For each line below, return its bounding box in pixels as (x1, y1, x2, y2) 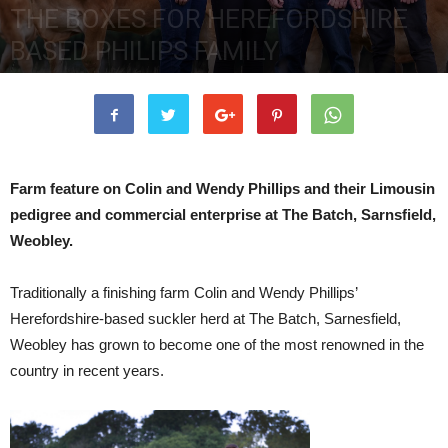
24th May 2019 (14, 74, 89, 89)
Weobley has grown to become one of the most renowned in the (10, 336, 424, 353)
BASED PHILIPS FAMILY (10, 36, 279, 66)
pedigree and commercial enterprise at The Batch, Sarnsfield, (10, 206, 436, 223)
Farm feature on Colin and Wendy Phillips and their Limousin (10, 180, 435, 197)
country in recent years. (10, 362, 164, 379)
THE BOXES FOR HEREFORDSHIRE (10, 4, 408, 34)
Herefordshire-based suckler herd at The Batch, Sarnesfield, (10, 310, 401, 327)
